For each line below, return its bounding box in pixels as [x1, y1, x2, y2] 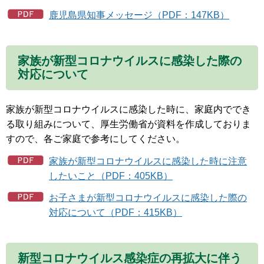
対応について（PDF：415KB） [49, 207, 182, 218]
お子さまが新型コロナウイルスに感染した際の [49, 193, 247, 203]
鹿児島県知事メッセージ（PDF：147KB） [49, 9, 229, 20]
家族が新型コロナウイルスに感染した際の [18, 54, 242, 67]
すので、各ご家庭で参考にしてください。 [6, 133, 185, 144]
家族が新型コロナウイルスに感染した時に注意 [49, 156, 247, 166]
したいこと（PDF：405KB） [49, 170, 173, 181]
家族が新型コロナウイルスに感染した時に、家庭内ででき [6, 104, 251, 114]
